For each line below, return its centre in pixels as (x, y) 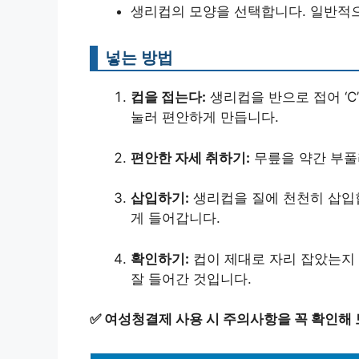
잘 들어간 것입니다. (191, 278)
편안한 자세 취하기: (190, 157)
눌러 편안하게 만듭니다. (205, 117)
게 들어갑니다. (175, 218)
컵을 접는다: (168, 97)
